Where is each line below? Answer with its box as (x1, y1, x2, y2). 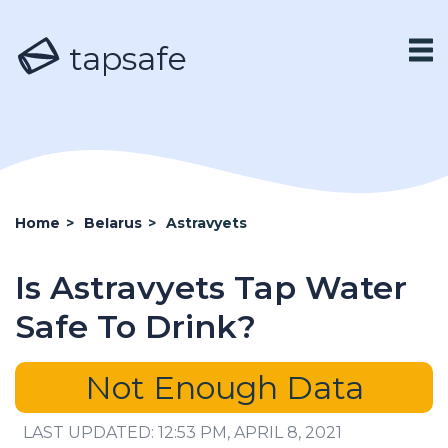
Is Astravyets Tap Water (15, 268, 407, 307)
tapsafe (61, 39, 187, 78)
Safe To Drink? (15, 307, 256, 346)
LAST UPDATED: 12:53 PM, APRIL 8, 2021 (23, 423, 342, 442)
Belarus (84, 214, 142, 232)
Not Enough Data (84, 368, 364, 407)
